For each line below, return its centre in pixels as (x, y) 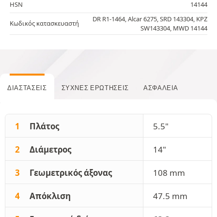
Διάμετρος (50, 149)
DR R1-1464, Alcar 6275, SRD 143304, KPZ (150, 19)
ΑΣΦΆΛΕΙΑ (161, 88)
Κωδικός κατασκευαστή (44, 23)
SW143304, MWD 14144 (174, 28)
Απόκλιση (50, 196)
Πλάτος (44, 126)
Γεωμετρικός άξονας (71, 172)
